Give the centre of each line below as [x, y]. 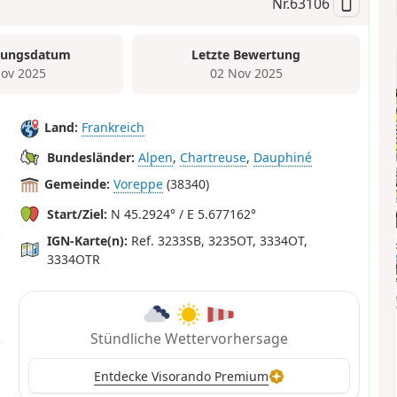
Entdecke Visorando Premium [182, 376]
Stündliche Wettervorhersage [189, 339]
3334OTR [74, 259]
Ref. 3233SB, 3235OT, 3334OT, [218, 240]
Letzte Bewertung [246, 55]
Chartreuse [214, 157]
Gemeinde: [78, 184]
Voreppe [139, 184]
